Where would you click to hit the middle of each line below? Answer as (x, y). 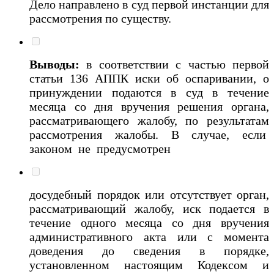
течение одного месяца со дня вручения (149, 222)
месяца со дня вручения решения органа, (149, 106)
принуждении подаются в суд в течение (149, 92)
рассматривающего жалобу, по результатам (149, 120)
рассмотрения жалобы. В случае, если (149, 134)
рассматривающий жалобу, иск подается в (149, 208)
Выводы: (58, 64)
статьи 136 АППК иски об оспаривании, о (149, 78)
